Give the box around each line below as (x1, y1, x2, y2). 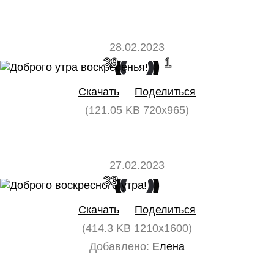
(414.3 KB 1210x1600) (82, 222, 192, 234)
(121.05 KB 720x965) (85, 104, 189, 116)
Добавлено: (89, 240, 149, 253)
